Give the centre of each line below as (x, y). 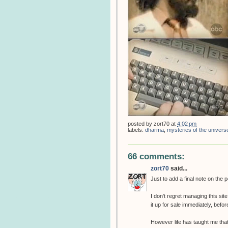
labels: (136, 130)
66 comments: (156, 156)
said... (178, 168)
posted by (141, 123)
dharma (154, 130)
